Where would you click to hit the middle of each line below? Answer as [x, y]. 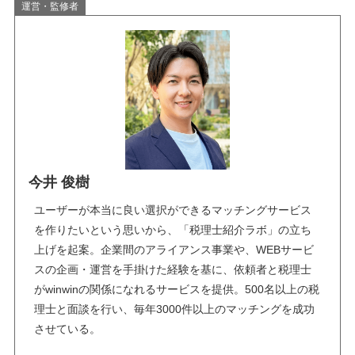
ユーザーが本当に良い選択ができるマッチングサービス [173, 210]
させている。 [68, 328]
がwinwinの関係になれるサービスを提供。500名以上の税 [177, 289]
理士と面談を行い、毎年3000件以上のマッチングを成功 [175, 309]
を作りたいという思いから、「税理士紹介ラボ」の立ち [173, 229]
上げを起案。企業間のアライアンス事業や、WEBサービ [174, 249]
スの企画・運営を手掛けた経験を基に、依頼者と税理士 [173, 269]
